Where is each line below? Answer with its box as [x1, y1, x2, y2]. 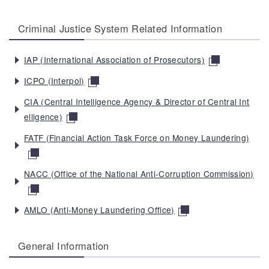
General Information [18, 238, 109, 253]
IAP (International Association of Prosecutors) [24, 53, 205, 65]
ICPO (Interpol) [24, 74, 85, 86]
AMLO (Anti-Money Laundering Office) [24, 203, 175, 216]
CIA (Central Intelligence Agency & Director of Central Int [24, 95, 250, 107]
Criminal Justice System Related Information [18, 20, 222, 35]
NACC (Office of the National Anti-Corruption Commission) [24, 167, 254, 180]
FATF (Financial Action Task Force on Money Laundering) [24, 131, 250, 144]
